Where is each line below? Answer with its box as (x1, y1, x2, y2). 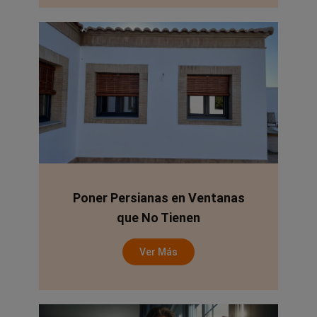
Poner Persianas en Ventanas (72, 190, 245, 206)
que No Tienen (117, 210, 200, 226)
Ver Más (139, 246, 178, 258)
